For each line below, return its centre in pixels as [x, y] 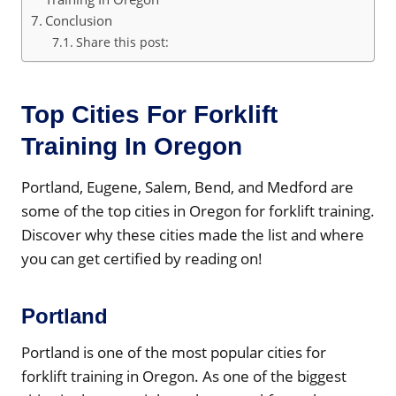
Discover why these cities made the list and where [193, 234]
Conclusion [79, 20]
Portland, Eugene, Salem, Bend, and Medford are [187, 187]
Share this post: [122, 42]
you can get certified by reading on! [142, 258]
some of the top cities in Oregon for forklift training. [198, 210]
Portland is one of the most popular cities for [174, 352]
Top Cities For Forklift [149, 114]
